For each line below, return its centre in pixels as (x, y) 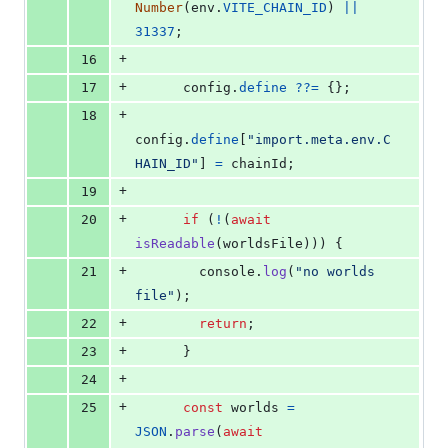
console (227, 272)
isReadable (175, 244)
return (223, 324)
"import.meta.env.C (319, 140)
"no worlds (335, 272)
